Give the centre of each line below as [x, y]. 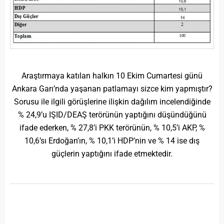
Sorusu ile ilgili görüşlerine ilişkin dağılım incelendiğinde [112, 102]
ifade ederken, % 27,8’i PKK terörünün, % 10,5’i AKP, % [112, 128]
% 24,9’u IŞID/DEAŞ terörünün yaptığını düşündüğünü [112, 115]
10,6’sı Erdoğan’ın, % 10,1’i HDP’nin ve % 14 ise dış [112, 141]
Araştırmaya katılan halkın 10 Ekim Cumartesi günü [112, 76]
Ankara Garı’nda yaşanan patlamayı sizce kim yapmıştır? [112, 89]
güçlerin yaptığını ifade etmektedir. [112, 154]
